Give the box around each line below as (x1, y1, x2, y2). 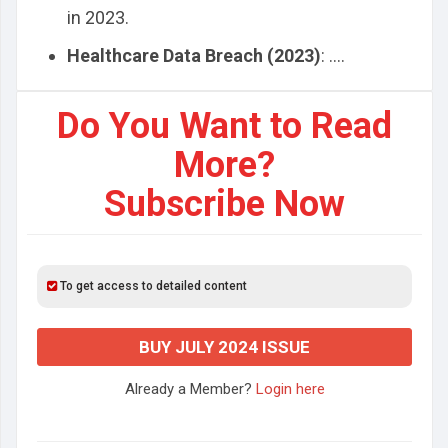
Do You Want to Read (57, 105, 392, 147)
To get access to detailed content (57, 279, 247, 293)
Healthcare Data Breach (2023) (67, 45, 321, 66)
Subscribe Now (104, 183, 345, 225)
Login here (255, 380, 325, 398)
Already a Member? (124, 380, 256, 398)
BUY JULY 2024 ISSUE (139, 337, 310, 357)
